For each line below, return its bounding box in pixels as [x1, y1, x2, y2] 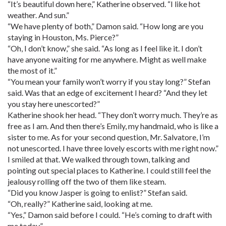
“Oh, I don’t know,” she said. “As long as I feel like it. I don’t [8, 43, 202, 53]
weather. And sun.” [8, 10, 69, 20]
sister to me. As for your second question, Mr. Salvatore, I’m [8, 132, 210, 142]
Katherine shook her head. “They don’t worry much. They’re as [8, 110, 218, 120]
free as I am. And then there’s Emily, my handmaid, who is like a [8, 121, 218, 131]
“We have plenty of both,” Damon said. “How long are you [8, 21, 203, 31]
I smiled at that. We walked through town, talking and [8, 154, 190, 164]
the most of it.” [8, 66, 57, 75]
